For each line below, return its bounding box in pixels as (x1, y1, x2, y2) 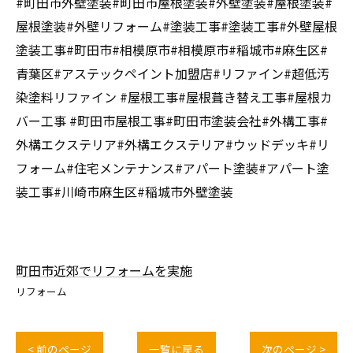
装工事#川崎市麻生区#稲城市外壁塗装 (16, 181, 233, 201)
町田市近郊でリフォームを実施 (16, 260, 192, 280)
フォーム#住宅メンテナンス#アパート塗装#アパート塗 (16, 158, 329, 177)
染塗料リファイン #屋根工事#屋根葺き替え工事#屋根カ (16, 87, 333, 106)
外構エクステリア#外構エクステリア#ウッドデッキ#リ (16, 134, 329, 154)
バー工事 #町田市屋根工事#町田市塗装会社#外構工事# (16, 110, 328, 130)
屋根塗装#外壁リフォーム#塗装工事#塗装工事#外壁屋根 (16, 16, 337, 35)
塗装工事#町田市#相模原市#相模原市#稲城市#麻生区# (16, 39, 328, 59)
